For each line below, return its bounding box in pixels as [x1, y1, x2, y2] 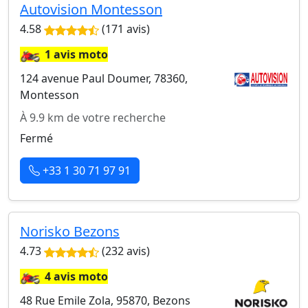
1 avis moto [45, 47, 108, 62]
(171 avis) [99, 21, 150, 36]
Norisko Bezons [20, 222, 120, 241]
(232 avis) [99, 243, 150, 258]
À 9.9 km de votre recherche [20, 110, 166, 125]
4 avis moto [45, 269, 108, 284]
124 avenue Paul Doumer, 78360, [20, 71, 188, 86]
